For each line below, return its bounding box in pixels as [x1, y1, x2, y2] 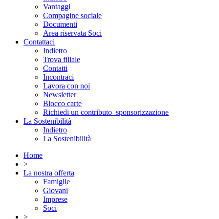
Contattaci [23, 38, 55, 46]
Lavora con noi [43, 82, 90, 90]
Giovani [43, 186, 68, 195]
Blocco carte [43, 99, 82, 108]
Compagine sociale [43, 11, 102, 20]
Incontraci [43, 73, 74, 81]
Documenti [43, 20, 77, 28]
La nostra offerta [23, 169, 74, 177]
